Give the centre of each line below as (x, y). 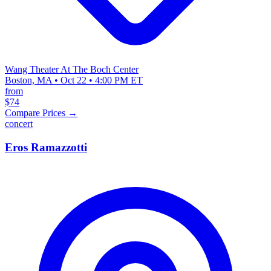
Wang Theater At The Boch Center (72, 69)
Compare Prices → (41, 113)
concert (19, 123)
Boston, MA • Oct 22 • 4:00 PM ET (74, 80)
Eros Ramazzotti (46, 147)
